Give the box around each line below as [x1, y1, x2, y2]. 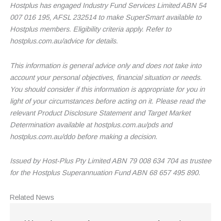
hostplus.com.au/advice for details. [10, 37, 118, 45]
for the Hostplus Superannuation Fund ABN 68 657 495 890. [10, 169, 200, 177]
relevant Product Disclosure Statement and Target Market [10, 109, 190, 117]
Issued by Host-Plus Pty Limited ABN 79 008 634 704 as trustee [10, 157, 211, 165]
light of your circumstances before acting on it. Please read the [10, 97, 205, 105]
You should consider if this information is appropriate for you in [10, 85, 205, 93]
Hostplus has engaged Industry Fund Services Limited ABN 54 [10, 1, 206, 10]
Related [10, 193, 36, 201]
